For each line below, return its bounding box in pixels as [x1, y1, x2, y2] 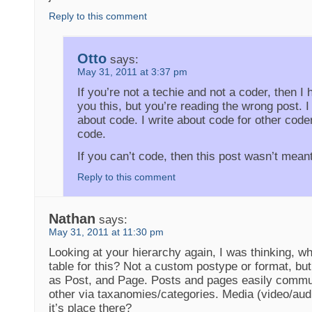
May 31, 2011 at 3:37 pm [77, 66, 188, 77]
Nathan [49, 210, 96, 226]
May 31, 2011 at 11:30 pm [49, 226, 164, 237]
